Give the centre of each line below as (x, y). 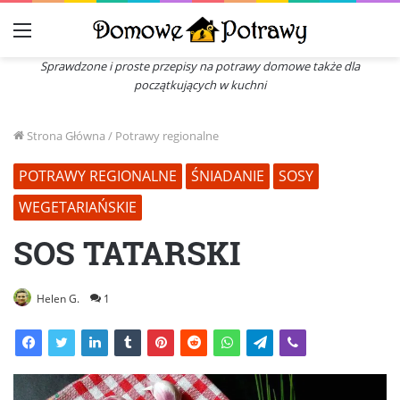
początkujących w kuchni (200, 84)
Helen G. (58, 298)
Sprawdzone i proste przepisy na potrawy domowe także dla (200, 66)
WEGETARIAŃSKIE (78, 207)
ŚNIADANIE (228, 175)
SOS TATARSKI (127, 252)
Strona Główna (65, 135)
